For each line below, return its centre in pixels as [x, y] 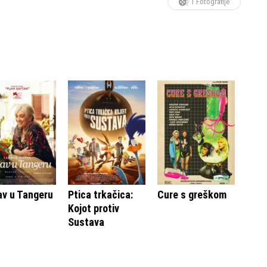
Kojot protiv [94, 208]
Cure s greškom [192, 194]
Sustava [86, 222]
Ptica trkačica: [100, 194]
